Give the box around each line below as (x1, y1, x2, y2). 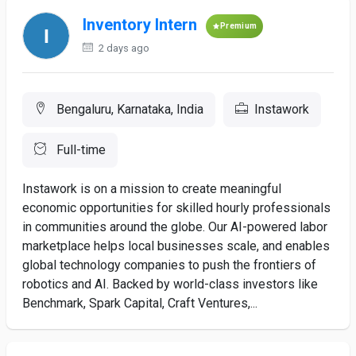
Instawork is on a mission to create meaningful (22, 181, 281, 196)
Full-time (53, 142, 106, 157)
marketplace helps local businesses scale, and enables (22, 238, 330, 253)
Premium (220, 21, 257, 30)
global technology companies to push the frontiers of (22, 257, 316, 273)
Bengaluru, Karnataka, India (53, 102, 203, 117)
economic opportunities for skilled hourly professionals (22, 200, 331, 215)
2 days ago (96, 42, 149, 54)
